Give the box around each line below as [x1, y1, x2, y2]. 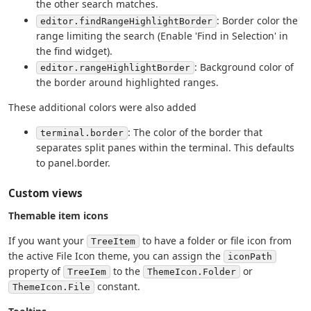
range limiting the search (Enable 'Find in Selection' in [36, 28, 288, 42]
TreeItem [91, 236, 135, 247]
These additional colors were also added [8, 101, 196, 115]
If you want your [8, 234, 87, 248]
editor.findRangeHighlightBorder [40, 15, 212, 26]
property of [8, 264, 63, 278]
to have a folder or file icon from [140, 234, 292, 248]
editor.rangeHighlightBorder [40, 62, 190, 74]
